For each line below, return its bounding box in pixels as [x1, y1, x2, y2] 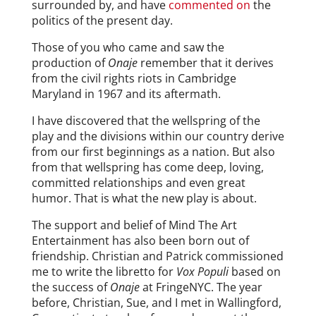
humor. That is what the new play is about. [31, 190, 257, 207]
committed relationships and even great [31, 175, 245, 191]
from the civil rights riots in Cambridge [31, 71, 236, 87]
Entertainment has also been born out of [31, 233, 249, 249]
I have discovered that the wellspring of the [31, 113, 260, 129]
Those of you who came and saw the [31, 39, 224, 56]
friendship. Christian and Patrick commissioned [31, 248, 284, 265]
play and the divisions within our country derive [31, 128, 284, 145]
